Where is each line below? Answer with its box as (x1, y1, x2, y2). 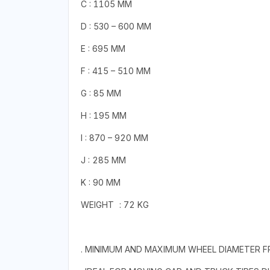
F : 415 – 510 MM (80, 66, 151, 77)
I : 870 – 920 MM (80, 133, 148, 143)
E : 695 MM (80, 43, 125, 54)
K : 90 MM (80, 177, 121, 188)
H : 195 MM (80, 110, 127, 121)
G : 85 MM (80, 88, 121, 99)
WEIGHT (80, 199, 114, 210)
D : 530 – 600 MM (80, 21, 151, 32)
